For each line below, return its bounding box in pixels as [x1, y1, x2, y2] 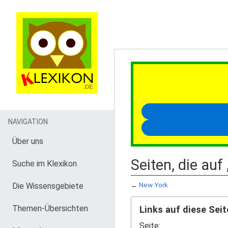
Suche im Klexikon [12, 159, 77, 168]
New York [139, 181, 168, 189]
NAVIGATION [8, 118, 48, 126]
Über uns [12, 136, 43, 146]
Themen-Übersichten [12, 204, 88, 213]
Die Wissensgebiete [12, 181, 83, 191]
